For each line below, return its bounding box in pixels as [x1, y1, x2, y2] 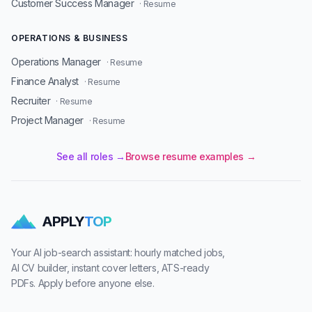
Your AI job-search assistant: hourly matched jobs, [11, 247, 226, 258]
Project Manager [11, 114, 84, 126]
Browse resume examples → [125, 150, 256, 162]
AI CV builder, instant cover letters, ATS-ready [11, 262, 210, 274]
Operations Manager [11, 56, 101, 68]
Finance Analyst [11, 75, 79, 87]
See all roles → [56, 150, 125, 162]
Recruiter [11, 95, 51, 107]
